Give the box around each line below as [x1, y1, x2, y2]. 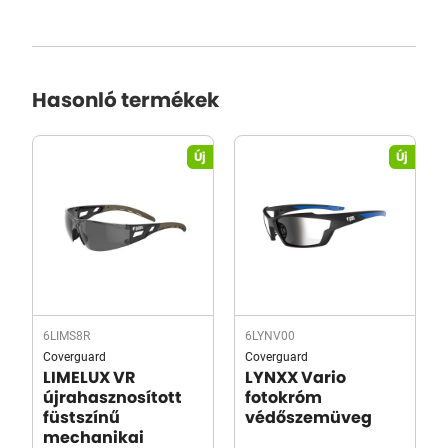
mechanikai [43, 430, 144, 446]
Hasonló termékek [32, 91, 219, 111]
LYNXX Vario [245, 370, 346, 386]
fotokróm [245, 390, 322, 406]
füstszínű [43, 410, 120, 426]
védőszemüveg [245, 410, 372, 426]
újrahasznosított [43, 390, 182, 406]
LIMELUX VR [43, 370, 135, 386]
